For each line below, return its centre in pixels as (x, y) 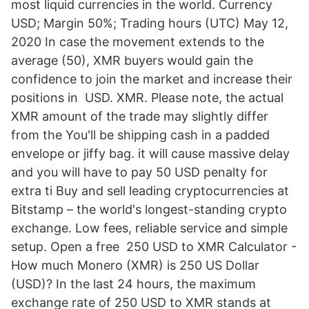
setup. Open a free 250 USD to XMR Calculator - (154, 247)
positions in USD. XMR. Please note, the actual (147, 98)
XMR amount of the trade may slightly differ (140, 116)
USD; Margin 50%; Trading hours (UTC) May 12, (150, 23)
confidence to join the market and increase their (152, 79)
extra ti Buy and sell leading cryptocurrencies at (150, 191)
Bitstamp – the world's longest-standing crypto (149, 209)
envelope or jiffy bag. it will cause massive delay (150, 153)
